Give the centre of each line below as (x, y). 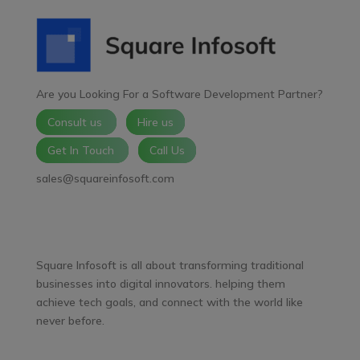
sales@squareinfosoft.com (105, 178)
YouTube (112, 213)
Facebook (78, 213)
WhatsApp (143, 213)
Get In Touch (82, 150)
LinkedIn (93, 213)
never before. (70, 320)
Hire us (155, 122)
